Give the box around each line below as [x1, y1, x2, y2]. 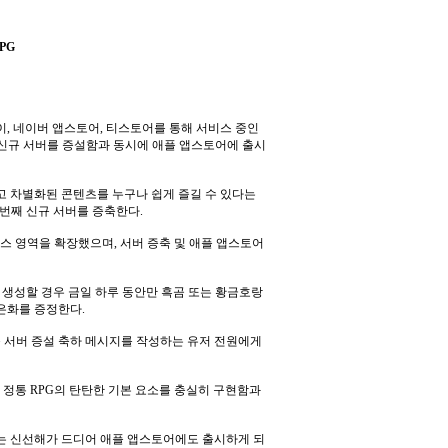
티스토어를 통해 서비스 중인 [106, 121, 259, 135]
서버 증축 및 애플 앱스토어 [120, 236, 264, 250]
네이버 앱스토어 [13, 121, 100, 135]
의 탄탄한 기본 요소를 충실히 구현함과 [54, 383, 261, 397]
